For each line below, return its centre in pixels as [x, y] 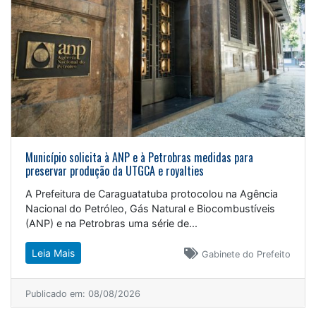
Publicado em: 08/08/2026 [83, 294]
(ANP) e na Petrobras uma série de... [111, 224]
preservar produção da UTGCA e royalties [115, 171]
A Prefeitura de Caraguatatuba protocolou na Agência [152, 194]
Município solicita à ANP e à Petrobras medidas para [139, 158]
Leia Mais [53, 253]
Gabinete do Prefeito [246, 255]
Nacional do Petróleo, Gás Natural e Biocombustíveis [150, 209]
